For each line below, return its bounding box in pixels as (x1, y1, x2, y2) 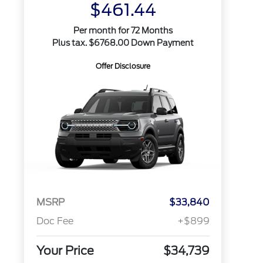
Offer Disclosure (95, 62, 150, 70)
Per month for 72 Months (73, 26, 173, 35)
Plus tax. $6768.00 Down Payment (52, 38, 194, 48)
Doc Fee (36, 215, 73, 227)
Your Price (36, 244, 94, 258)
